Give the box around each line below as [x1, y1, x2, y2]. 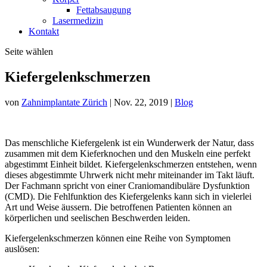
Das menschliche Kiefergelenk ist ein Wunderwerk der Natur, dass [5, 137, 254, 148]
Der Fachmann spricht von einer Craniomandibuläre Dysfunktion [5, 180, 250, 191]
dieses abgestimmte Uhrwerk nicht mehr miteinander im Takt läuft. [5, 169, 254, 180]
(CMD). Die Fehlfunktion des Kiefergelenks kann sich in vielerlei [5, 191, 252, 201]
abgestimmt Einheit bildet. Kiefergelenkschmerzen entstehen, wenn [5, 159, 257, 169]
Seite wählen [5, 46, 53, 57]
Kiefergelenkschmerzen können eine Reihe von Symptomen [5, 232, 231, 243]
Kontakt [29, 26, 59, 36]
